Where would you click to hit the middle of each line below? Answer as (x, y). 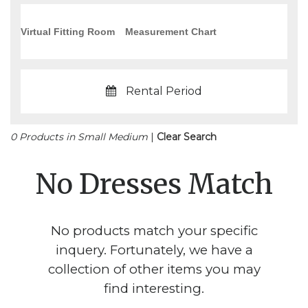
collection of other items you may (154, 269)
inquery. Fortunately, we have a (154, 250)
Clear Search (187, 137)
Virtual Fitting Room (68, 31)
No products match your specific (154, 231)
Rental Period (164, 91)
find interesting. (154, 288)
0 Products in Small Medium (80, 137)
